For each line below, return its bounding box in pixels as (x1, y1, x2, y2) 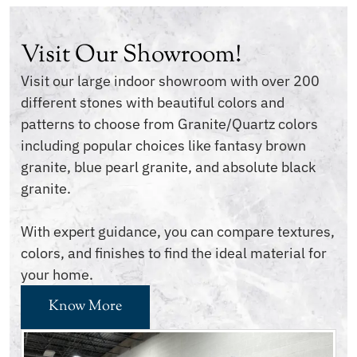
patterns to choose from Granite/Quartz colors (21, 115, 318, 134)
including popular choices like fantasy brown (21, 136, 306, 155)
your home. (21, 265, 93, 284)
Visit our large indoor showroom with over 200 (21, 72, 320, 91)
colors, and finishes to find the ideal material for (21, 244, 327, 263)
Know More (49, 296, 122, 318)
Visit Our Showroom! (21, 38, 241, 73)
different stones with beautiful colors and (21, 93, 284, 112)
